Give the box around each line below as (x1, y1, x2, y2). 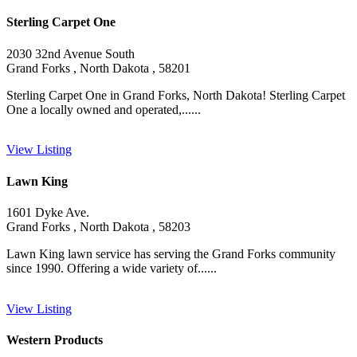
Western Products (6, 332, 103, 347)
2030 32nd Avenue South (6, 46, 135, 61)
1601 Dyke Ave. (6, 205, 89, 219)
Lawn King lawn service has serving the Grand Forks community (6, 246, 335, 261)
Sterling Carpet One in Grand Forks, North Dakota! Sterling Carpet (6, 88, 345, 102)
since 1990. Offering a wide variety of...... (6, 261, 217, 275)
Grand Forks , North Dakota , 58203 (6, 219, 190, 233)
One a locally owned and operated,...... (6, 102, 201, 116)
